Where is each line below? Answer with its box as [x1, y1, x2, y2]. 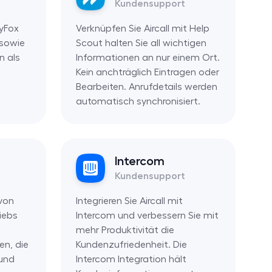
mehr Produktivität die [75, 225, 174, 235]
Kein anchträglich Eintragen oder [75, 67, 219, 77]
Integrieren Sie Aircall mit [75, 195, 183, 206]
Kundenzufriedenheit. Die [75, 239, 187, 250]
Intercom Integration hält [75, 254, 186, 264]
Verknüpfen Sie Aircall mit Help [75, 23, 209, 33]
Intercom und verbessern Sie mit [75, 210, 219, 220]
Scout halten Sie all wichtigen [75, 38, 206, 48]
